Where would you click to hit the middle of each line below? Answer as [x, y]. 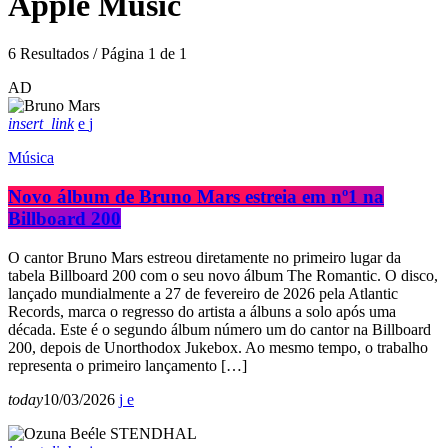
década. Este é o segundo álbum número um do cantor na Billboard [219, 329]
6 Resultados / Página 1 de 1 [97, 54]
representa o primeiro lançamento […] [127, 365]
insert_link [41, 124]
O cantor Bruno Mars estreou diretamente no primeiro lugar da [204, 257]
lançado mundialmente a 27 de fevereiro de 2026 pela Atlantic [203, 293]
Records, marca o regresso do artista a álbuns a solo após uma [202, 311]
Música [31, 158]
